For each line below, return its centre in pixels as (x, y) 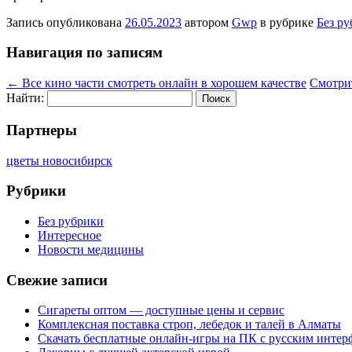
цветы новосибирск (59, 160)
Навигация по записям (84, 53)
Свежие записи (57, 280)
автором (207, 22)
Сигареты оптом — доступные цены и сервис (161, 310)
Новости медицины (91, 249)
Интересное (70, 235)
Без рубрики (71, 221)
